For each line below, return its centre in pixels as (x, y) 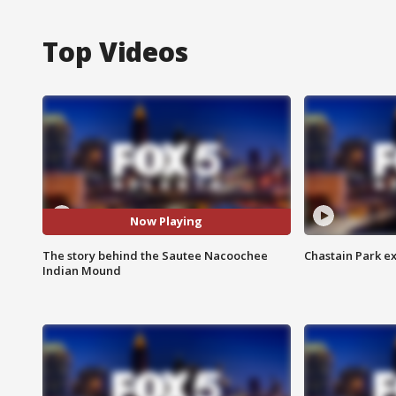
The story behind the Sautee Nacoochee (155, 255)
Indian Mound (82, 270)
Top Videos (115, 51)
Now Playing (167, 221)
